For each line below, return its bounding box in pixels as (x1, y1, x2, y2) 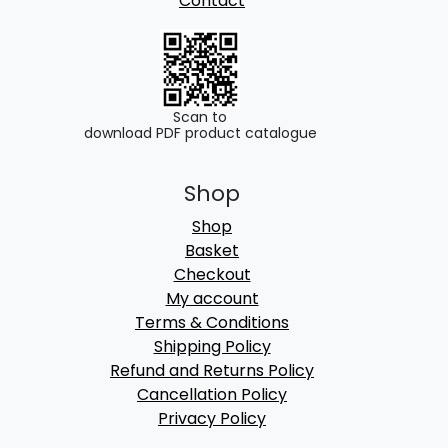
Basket (185, 239, 239, 263)
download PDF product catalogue (83, 123, 317, 144)
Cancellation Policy (137, 383, 287, 407)
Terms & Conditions (135, 311, 289, 335)
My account (165, 287, 259, 311)
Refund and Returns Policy (110, 359, 314, 383)
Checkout (173, 263, 251, 287)
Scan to (173, 107, 227, 128)
